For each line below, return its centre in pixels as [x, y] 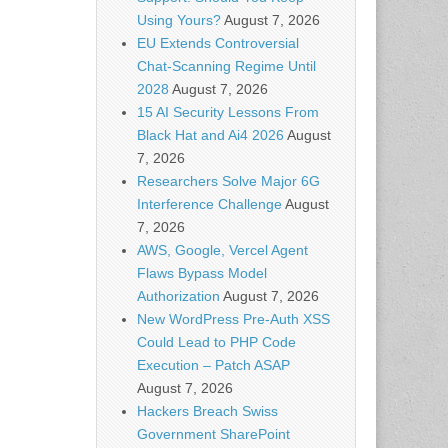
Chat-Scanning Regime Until [226, 66]
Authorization [178, 296]
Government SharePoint [213, 434]
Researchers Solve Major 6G [228, 181]
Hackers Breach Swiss [207, 411]
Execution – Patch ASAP [213, 365]
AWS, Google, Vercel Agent [222, 250]
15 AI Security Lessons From [228, 112]
